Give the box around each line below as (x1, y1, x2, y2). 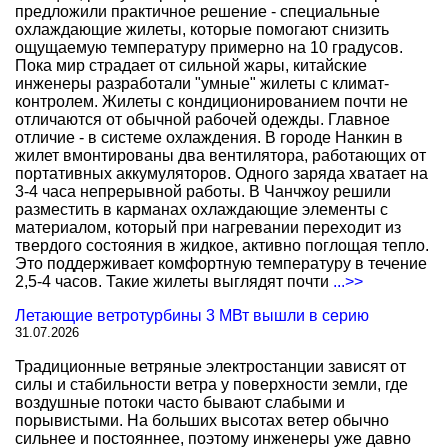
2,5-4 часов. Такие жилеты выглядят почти (15, 273, 333, 290)
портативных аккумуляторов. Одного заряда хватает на (15, 165, 428, 182)
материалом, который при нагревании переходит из (15, 219, 401, 236)
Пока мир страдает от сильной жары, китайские (15, 57, 367, 74)
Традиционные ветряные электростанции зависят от (15, 358, 406, 375)
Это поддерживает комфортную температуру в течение (15, 255, 427, 272)
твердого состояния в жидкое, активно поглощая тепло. (15, 237, 429, 254)
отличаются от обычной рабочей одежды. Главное (15, 111, 390, 128)
